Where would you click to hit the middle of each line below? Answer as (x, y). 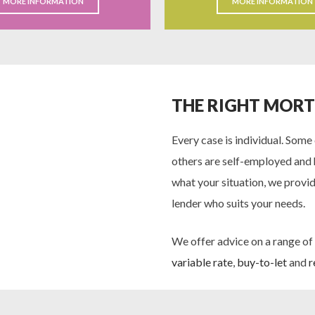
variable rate (202, 262)
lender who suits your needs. (239, 203)
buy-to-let (262, 262)
